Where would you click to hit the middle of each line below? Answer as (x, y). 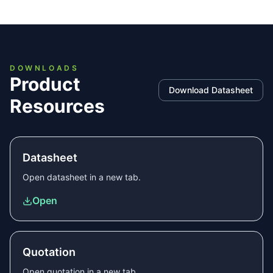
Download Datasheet (211, 90)
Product (45, 84)
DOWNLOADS (44, 68)
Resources (57, 106)
